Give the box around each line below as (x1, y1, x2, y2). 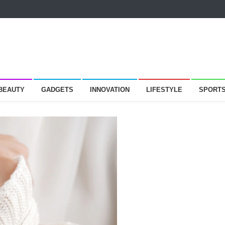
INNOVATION (90, 86, 130, 93)
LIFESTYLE (146, 86, 182, 93)
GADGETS (41, 86, 73, 93)
